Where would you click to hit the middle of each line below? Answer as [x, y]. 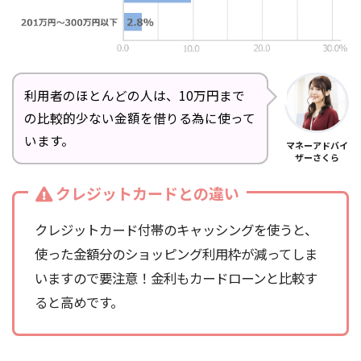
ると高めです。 [79, 302]
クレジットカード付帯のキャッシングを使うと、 [176, 229]
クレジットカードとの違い [147, 193]
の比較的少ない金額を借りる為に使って [140, 118]
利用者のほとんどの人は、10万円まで [135, 95]
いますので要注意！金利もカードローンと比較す [176, 278]
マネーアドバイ [317, 145]
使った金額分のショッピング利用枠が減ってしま [176, 253]
